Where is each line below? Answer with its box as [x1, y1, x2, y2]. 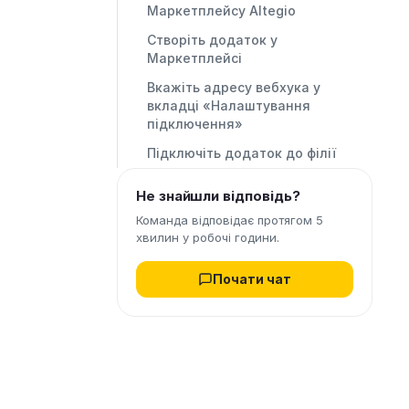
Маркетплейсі [147, 50, 242, 66]
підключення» [147, 116, 243, 131]
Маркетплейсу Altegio [147, 3, 296, 18]
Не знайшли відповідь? [136, 187, 300, 204]
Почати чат [213, 271, 291, 287]
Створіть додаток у [147, 32, 278, 47]
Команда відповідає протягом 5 [136, 213, 323, 227]
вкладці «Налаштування [147, 98, 310, 113]
